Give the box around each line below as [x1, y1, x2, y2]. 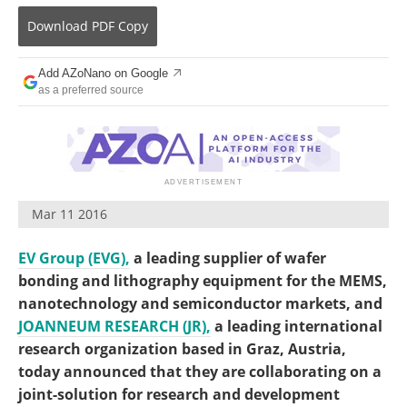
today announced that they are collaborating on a [18, 362, 382, 382]
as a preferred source [38, 84, 144, 95]
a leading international [211, 316, 382, 336]
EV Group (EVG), [18, 248, 130, 268]
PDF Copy [92, 17, 148, 35]
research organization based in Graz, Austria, [18, 339, 346, 359]
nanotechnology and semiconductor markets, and [18, 293, 382, 313]
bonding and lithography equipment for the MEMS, [18, 271, 387, 291]
